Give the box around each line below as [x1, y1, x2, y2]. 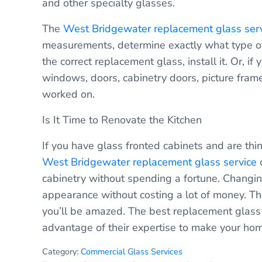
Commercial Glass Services [81, 245, 182, 257]
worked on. [42, 87, 95, 101]
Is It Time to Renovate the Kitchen [42, 112, 202, 127]
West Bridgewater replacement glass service [42, 154, 257, 169]
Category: [42, 245, 81, 257]
